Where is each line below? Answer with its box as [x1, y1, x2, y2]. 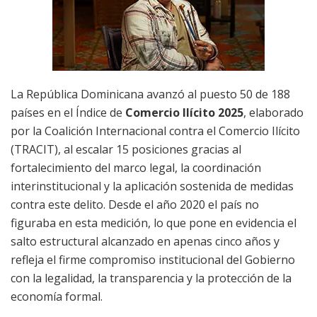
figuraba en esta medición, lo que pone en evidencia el [11, 214, 296, 231]
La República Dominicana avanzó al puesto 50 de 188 [11, 86, 290, 102]
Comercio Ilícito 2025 [125, 104, 243, 120]
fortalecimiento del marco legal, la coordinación [11, 159, 261, 175]
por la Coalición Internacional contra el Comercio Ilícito [11, 122, 300, 139]
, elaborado [243, 104, 304, 120]
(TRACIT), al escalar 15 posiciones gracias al [11, 141, 241, 157]
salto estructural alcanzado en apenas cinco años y [11, 233, 279, 249]
